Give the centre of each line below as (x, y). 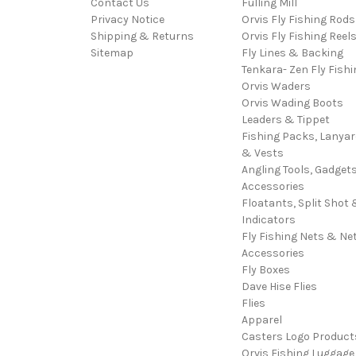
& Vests (262, 153)
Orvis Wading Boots (292, 103)
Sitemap (112, 53)
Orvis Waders (276, 87)
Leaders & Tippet (285, 120)
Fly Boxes (265, 270)
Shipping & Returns (142, 37)
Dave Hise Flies (279, 287)
